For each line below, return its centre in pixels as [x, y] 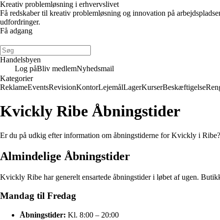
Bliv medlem [57, 69]
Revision [62, 87]
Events [38, 87]
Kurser [152, 87]
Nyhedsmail [95, 69]
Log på [26, 69]
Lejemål [111, 87]
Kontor [87, 87]
